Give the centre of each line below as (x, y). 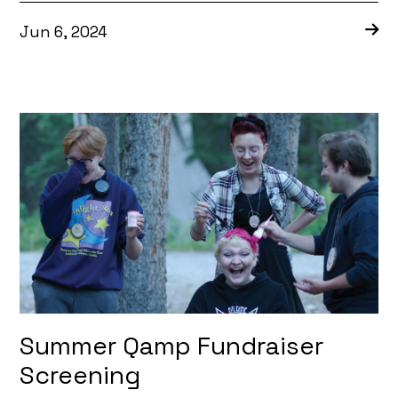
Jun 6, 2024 (64, 32)
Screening (80, 375)
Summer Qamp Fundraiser (172, 346)
